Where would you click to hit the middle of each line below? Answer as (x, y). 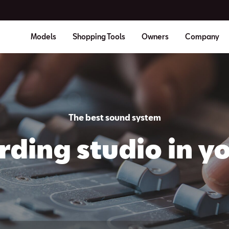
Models (43, 37)
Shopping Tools (99, 37)
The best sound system (114, 117)
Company (202, 37)
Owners (155, 37)
